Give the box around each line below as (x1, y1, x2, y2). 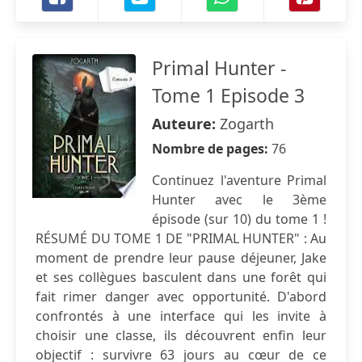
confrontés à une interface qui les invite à (36, 307, 326, 325)
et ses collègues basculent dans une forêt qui (36, 268, 326, 286)
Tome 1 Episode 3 (152, 82, 305, 108)
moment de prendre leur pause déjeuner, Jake (36, 249, 326, 267)
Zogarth (220, 114, 274, 133)
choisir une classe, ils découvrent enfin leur (36, 326, 326, 344)
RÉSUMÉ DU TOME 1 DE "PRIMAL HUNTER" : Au (36, 229, 326, 247)
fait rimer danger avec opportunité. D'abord (36, 288, 326, 305)
